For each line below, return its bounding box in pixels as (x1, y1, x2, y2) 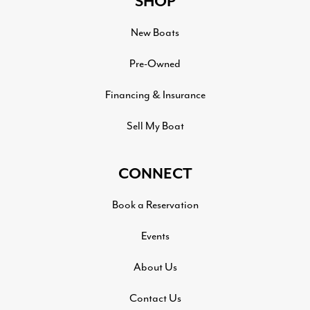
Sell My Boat (126, 118, 184, 133)
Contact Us (129, 291, 181, 305)
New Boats (131, 25, 179, 39)
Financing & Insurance (104, 87, 206, 102)
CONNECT (118, 165, 192, 183)
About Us (133, 259, 177, 274)
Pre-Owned (129, 56, 181, 71)
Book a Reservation (111, 197, 199, 212)
